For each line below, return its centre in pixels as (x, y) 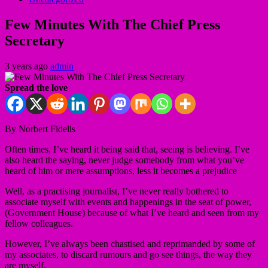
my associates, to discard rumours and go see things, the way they (128, 254)
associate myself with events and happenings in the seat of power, (128, 202)
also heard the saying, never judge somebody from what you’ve (124, 160)
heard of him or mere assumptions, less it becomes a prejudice (121, 170)
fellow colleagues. (39, 223)
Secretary (35, 40)
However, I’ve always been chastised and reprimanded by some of (130, 243)
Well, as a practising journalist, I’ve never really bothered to (117, 191)
